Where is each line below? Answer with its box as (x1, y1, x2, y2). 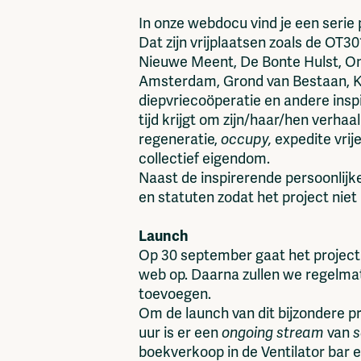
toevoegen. (139, 284, 211, 303)
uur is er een (139, 323, 222, 342)
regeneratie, (139, 130, 221, 148)
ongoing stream (222, 323, 324, 342)
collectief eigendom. (139, 149, 273, 168)
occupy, (221, 130, 272, 148)
